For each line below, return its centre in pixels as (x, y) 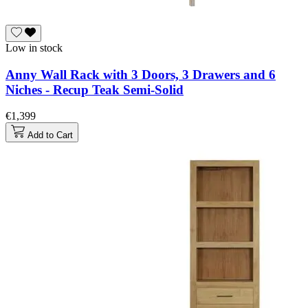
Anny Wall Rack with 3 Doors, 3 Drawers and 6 (141, 74)
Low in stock (34, 47)
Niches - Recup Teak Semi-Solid (95, 89)
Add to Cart (50, 135)
